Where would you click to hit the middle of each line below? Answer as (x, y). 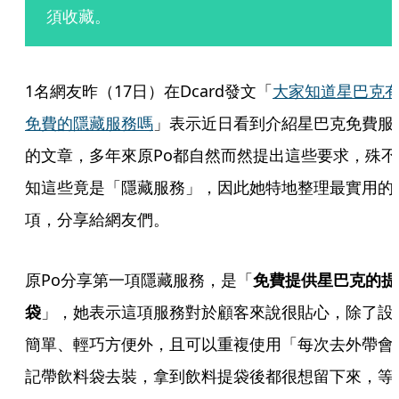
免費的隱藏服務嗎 (89, 123)
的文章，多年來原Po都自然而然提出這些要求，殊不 (211, 155)
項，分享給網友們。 (97, 219)
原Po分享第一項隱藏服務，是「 (139, 280)
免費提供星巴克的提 (325, 280)
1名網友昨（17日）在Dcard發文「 (149, 91)
